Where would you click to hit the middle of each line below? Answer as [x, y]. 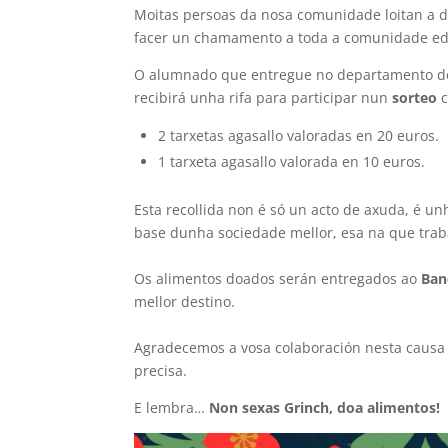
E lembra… [172, 407]
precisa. [161, 370]
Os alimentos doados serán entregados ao [278, 278]
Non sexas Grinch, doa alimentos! [325, 407]
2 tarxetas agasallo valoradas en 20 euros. [299, 135]
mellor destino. [187, 301]
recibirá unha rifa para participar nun [263, 97]
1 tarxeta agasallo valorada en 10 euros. [292, 161]
